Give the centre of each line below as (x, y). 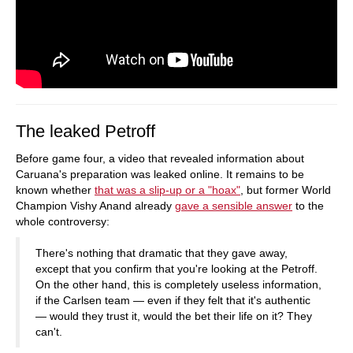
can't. (49, 331)
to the (308, 205)
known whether (55, 190)
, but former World (286, 190)
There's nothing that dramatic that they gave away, (162, 253)
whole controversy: (63, 221)
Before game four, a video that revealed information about (160, 158)
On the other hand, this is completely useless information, (178, 284)
